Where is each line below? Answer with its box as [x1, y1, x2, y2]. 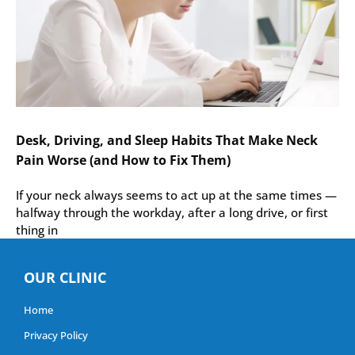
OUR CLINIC [24, 268, 106, 288]
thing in [16, 222, 58, 239]
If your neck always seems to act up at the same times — [16, 187, 337, 204]
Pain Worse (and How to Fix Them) [16, 151, 231, 170]
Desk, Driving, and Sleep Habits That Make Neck [16, 132, 318, 150]
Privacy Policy [24, 328, 88, 343]
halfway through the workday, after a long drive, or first [16, 204, 328, 221]
